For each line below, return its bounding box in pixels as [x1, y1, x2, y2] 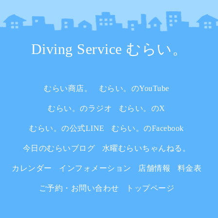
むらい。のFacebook [111, 124, 184, 133]
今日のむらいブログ [22, 144, 95, 153]
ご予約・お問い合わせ [38, 184, 119, 193]
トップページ [126, 184, 175, 193]
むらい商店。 [44, 84, 92, 93]
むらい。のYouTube [99, 84, 169, 93]
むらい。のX [119, 104, 165, 113]
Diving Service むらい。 [31, 41, 187, 57]
